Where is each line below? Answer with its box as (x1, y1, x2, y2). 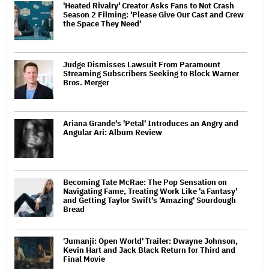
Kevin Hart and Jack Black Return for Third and (63, 244, 235, 255)
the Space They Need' (63, 18, 141, 29)
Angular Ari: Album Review (63, 127, 162, 138)
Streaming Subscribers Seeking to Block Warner (63, 68, 239, 79)
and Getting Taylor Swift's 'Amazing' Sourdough (63, 195, 236, 205)
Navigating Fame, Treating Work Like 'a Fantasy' (63, 186, 237, 196)
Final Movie (63, 253, 105, 264)
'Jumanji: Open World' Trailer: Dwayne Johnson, (63, 235, 238, 246)
